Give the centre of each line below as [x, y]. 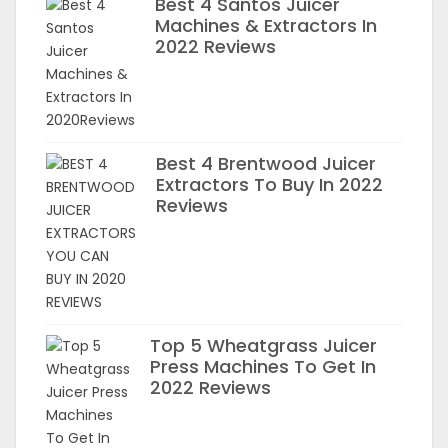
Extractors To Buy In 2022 [269, 184]
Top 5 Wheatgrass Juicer [263, 345]
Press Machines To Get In [263, 366]
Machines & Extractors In [266, 25]
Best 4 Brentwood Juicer [266, 163]
